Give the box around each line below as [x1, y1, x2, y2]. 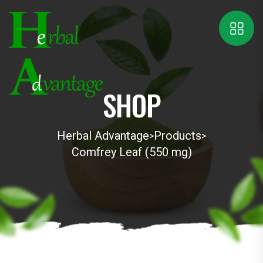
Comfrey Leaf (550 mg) [71, 145, 192, 159]
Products [154, 129, 201, 143]
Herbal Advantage [57, 129, 149, 143]
